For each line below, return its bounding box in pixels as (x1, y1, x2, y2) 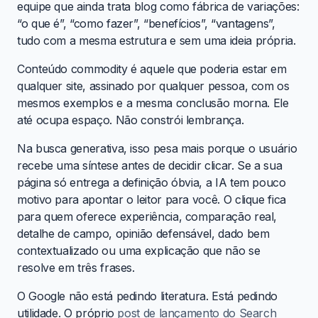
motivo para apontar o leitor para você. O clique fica (17, 192, 286, 207)
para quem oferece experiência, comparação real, (17, 209, 278, 224)
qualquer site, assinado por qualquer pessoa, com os (17, 78, 290, 93)
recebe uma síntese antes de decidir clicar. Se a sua (17, 158, 283, 172)
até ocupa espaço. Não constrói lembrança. (17, 112, 244, 127)
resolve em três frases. (17, 260, 135, 275)
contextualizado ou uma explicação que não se (17, 243, 261, 258)
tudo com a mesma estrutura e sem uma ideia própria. (17, 33, 296, 48)
